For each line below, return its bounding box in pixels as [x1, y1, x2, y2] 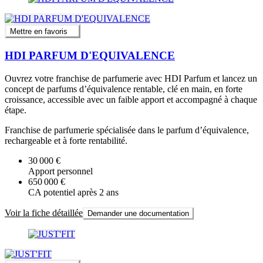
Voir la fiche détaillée [5, 207, 83, 218]
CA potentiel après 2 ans [28, 187, 119, 197]
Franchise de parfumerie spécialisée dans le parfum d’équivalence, [5, 124, 249, 135]
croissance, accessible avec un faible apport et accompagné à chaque [5, 94, 257, 104]
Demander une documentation [87, 208, 189, 218]
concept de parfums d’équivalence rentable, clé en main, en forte [5, 83, 242, 94]
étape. [5, 104, 26, 115]
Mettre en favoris [10, 27, 68, 36]
